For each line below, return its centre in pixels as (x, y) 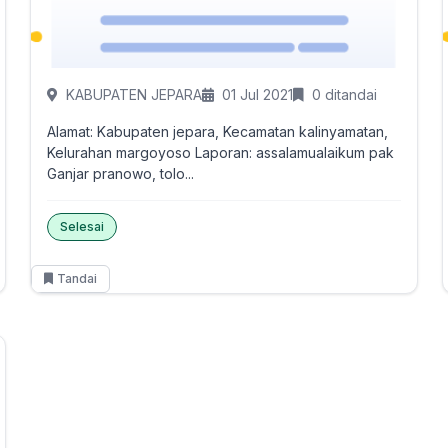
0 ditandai (344, 94)
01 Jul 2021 (257, 94)
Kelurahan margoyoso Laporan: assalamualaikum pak (120, 152)
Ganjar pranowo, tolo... (120, 173)
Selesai (81, 226)
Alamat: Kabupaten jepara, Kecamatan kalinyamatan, (217, 131)
